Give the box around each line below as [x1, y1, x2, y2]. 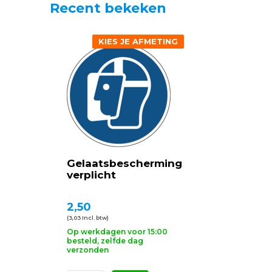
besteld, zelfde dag [67, 236, 143, 245]
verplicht [67, 168, 116, 181]
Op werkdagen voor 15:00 [67, 226, 168, 236]
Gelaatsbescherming [67, 157, 182, 169]
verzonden [67, 245, 109, 254]
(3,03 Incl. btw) [67, 214, 109, 221]
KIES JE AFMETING [98, 36, 178, 46]
